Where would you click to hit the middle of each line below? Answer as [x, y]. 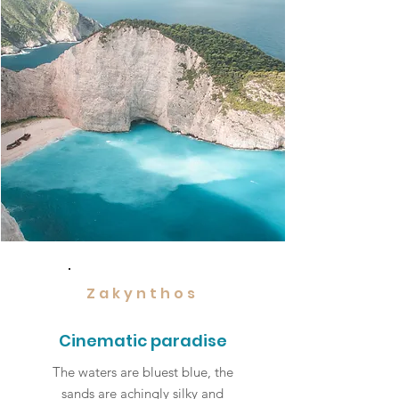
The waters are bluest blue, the [142, 372]
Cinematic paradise [142, 341]
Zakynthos [142, 293]
